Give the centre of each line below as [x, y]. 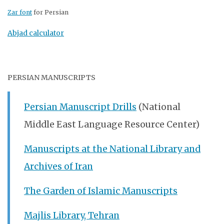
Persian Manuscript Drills [80, 107]
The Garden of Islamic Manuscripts [101, 191]
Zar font [20, 12]
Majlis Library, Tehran [72, 215]
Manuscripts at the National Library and [112, 149]
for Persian [50, 12]
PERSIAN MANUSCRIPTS [51, 77]
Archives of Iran [58, 166]
